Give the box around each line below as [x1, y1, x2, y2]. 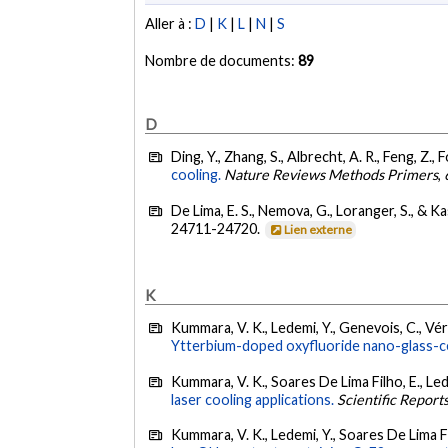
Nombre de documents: [145, 52, 299, 70]
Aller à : [145, 15, 196, 33]
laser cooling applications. [171, 390, 335, 408]
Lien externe [284, 221, 353, 237]
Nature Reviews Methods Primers [224, 166, 439, 184]
